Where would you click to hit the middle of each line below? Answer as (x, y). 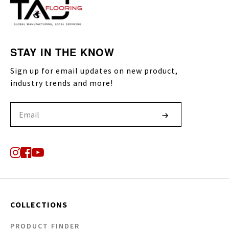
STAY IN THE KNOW (62, 52)
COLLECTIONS (39, 204)
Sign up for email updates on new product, (94, 70)
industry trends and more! (61, 83)
